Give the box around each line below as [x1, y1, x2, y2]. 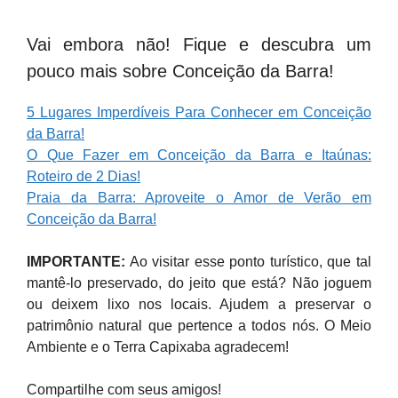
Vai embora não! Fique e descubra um [27, 35, 371, 54]
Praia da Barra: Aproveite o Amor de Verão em [27, 190, 371, 205]
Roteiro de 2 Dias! [27, 169, 140, 184]
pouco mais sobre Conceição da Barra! [27, 61, 334, 81]
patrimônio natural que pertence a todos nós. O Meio [27, 318, 371, 333]
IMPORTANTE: [27, 254, 125, 269]
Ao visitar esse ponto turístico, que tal [125, 254, 371, 269]
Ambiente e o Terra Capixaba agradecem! [27, 339, 289, 354]
